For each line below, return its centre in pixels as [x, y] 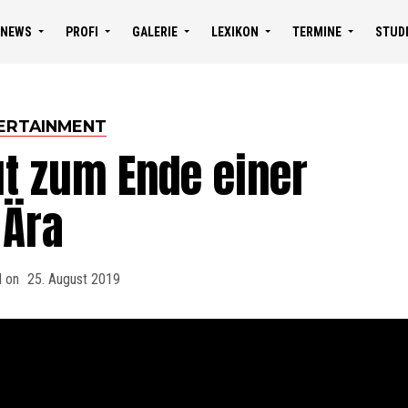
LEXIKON [235, 32]
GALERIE [154, 32]
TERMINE [316, 32]
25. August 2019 [74, 279]
